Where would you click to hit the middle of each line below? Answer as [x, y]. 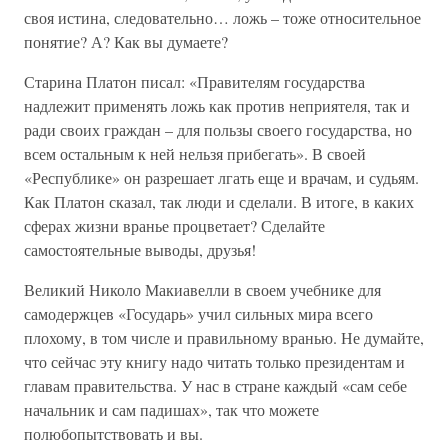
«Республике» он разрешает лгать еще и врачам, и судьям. [221, 178]
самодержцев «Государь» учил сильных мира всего [198, 314]
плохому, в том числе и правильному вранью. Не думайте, [224, 338]
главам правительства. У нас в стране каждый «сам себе [215, 386]
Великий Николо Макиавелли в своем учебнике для [202, 290]
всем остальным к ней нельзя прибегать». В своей [195, 154]
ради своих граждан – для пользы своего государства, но [218, 130]
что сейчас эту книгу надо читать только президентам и [214, 362]
